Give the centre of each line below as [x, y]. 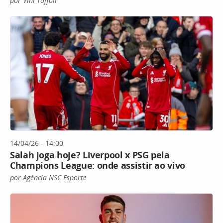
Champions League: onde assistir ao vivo [98, 165]
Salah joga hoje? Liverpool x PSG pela [90, 155]
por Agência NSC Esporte [48, 177]
